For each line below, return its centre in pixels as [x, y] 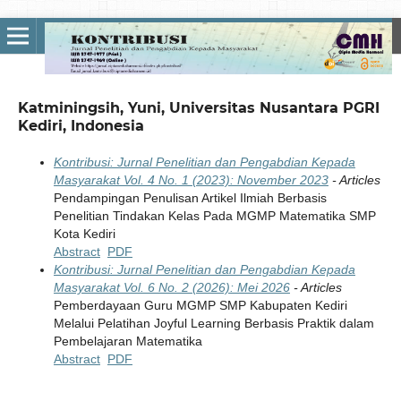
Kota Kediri [84, 233]
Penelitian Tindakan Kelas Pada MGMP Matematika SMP [214, 215]
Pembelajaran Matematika [128, 341]
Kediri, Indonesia [81, 125]
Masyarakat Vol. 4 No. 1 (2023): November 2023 [191, 179]
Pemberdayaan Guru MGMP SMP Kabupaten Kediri [200, 305]
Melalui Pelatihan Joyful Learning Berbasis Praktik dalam [213, 323]
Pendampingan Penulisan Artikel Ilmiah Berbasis [190, 197]
